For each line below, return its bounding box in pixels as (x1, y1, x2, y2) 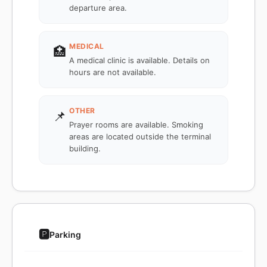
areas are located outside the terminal (69, 132, 211, 141)
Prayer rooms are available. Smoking (69, 120, 203, 129)
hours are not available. (69, 67, 156, 77)
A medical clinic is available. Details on (69, 55, 210, 65)
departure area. (69, 3, 127, 13)
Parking (49, 229, 81, 240)
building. (69, 144, 101, 153)
